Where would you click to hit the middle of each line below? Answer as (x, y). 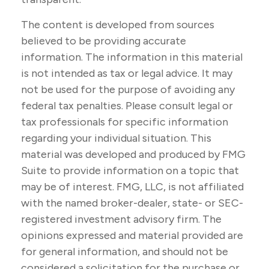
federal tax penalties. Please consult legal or (127, 106)
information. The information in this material (132, 57)
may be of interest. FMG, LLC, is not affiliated (132, 187)
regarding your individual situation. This (116, 138)
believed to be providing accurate (104, 41)
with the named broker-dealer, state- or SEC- (132, 203)
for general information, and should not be (125, 252)
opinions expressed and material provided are (132, 235)
